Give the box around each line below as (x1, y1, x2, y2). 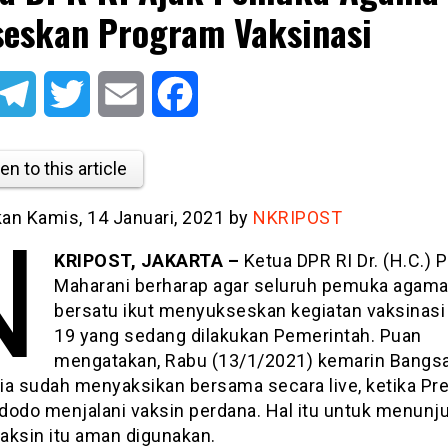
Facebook (197, 84, 267, 103)
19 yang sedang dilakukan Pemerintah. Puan (54, 324, 422, 346)
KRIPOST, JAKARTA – (54, 249, 244, 271)
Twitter (89, 84, 139, 103)
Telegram (35, 84, 101, 103)
